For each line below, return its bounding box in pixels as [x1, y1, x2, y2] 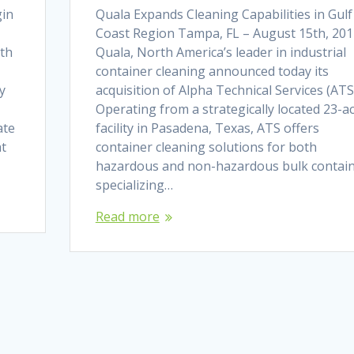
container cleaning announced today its [95, 62, 329, 80]
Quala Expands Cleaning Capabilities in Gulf [95, 5, 352, 23]
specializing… [95, 175, 173, 194]
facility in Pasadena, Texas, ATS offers [95, 119, 319, 137]
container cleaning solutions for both [95, 137, 317, 156]
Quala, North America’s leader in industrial [95, 43, 346, 61]
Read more [95, 207, 160, 225]
